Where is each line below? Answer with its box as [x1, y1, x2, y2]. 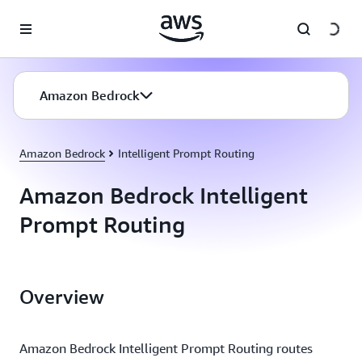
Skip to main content [7, 10, 112, 23]
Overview [19, 285, 104, 308]
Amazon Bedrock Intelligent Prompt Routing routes [19, 340, 313, 356]
